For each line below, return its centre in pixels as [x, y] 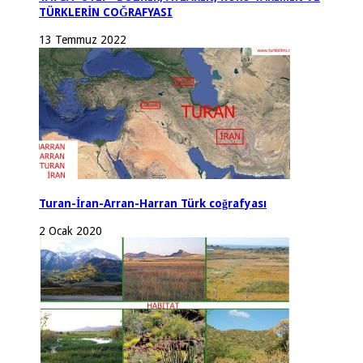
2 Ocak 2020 [70, 231]
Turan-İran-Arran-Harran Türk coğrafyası [153, 204]
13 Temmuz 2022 [83, 39]
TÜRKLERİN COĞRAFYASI [106, 13]
